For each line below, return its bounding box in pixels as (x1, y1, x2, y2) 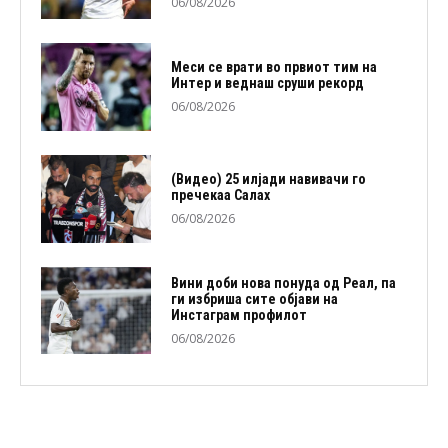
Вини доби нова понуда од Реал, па (170, 274, 396, 291)
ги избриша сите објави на (170, 290, 338, 307)
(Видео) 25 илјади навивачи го (170, 171, 366, 188)
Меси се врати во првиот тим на (170, 59, 377, 76)
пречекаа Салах (170, 187, 270, 204)
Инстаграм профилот (170, 306, 307, 323)
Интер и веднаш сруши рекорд (170, 75, 364, 92)
